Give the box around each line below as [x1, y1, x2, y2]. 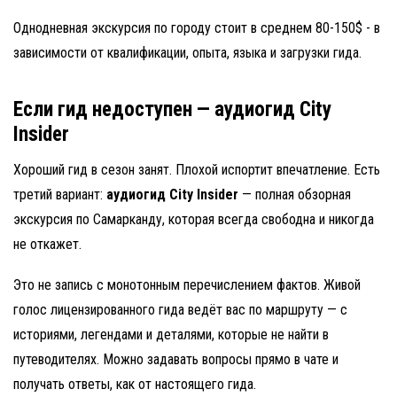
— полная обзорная [238, 186, 351, 203]
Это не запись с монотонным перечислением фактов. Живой [13, 276, 361, 293]
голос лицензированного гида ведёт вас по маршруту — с [13, 301, 347, 318]
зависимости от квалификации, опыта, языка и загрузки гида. [13, 44, 362, 61]
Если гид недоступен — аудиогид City [13, 97, 331, 121]
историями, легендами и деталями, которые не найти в [13, 326, 329, 343]
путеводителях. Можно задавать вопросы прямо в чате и [13, 351, 339, 368]
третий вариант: [13, 186, 106, 203]
